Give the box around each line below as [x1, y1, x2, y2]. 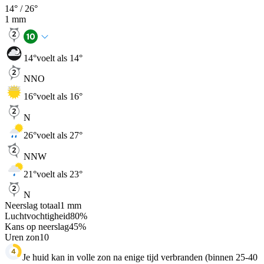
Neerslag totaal [5, 200, 60, 211]
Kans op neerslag [5, 222, 69, 232]
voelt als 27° [37, 130, 82, 140]
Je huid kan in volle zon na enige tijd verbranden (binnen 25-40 [22, 252, 258, 263]
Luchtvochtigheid [5, 211, 70, 222]
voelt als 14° [37, 52, 82, 63]
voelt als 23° [37, 169, 82, 179]
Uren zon [5, 232, 39, 243]
